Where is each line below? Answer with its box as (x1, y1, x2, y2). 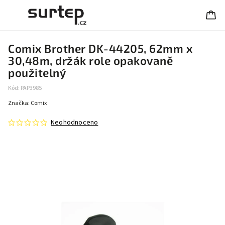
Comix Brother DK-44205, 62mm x (8, 42, 192, 55)
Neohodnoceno (51, 118, 98, 128)
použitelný (8, 66, 66, 79)
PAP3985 (21, 84, 42, 92)
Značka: (8, 99, 31, 107)
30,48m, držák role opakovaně (8, 54, 173, 67)
